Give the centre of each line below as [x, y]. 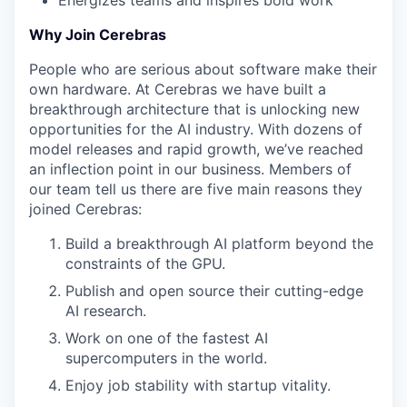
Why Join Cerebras [98, 35]
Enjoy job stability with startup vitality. [198, 385]
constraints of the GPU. [145, 263]
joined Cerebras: [85, 209]
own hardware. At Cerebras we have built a [178, 89]
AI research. [106, 311]
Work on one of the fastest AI [167, 338]
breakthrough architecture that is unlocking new [194, 109]
